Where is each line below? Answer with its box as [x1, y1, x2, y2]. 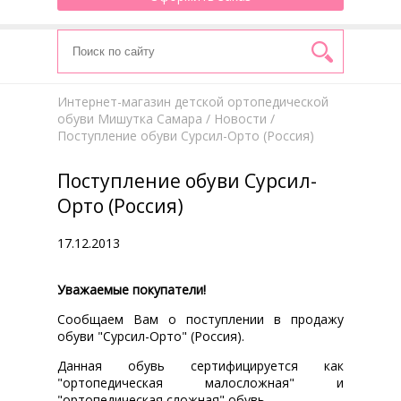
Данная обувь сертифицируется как [57, 356, 344, 374]
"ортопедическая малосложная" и [57, 373, 344, 391]
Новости [214, 110, 267, 127]
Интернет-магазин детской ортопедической [57, 93, 328, 110]
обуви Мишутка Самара [57, 110, 202, 127]
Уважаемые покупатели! [57, 280, 206, 298]
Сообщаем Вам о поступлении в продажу [57, 310, 344, 328]
